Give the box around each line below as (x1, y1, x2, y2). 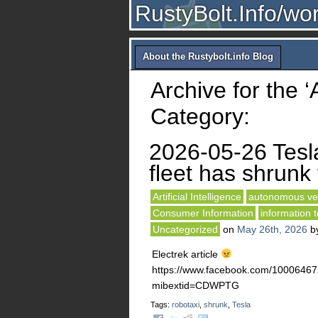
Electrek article (152, 248, 221, 260)
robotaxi (172, 300, 199, 309)
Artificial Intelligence (153, 191, 241, 202)
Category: (150, 104, 250, 129)
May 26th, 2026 (237, 224, 307, 235)
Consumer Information (153, 207, 253, 219)
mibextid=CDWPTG (152, 280, 239, 291)
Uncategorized (153, 224, 218, 235)
